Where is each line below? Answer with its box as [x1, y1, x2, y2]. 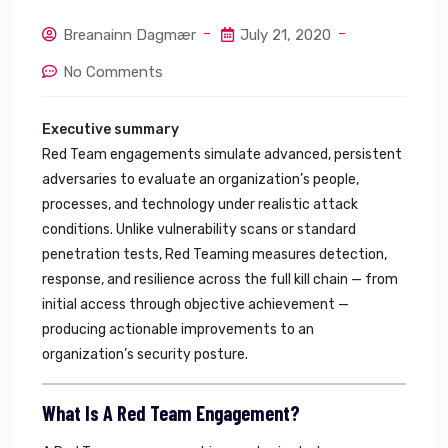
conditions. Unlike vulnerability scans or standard [42, 220, 356, 238]
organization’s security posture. [42, 345, 248, 363]
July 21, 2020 [236, 25, 331, 44]
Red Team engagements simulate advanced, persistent [42, 145, 402, 163]
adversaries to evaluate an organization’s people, [42, 170, 359, 188]
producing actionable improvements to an [42, 320, 314, 338]
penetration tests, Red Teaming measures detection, [42, 245, 387, 263]
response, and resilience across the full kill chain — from [42, 270, 398, 288]
